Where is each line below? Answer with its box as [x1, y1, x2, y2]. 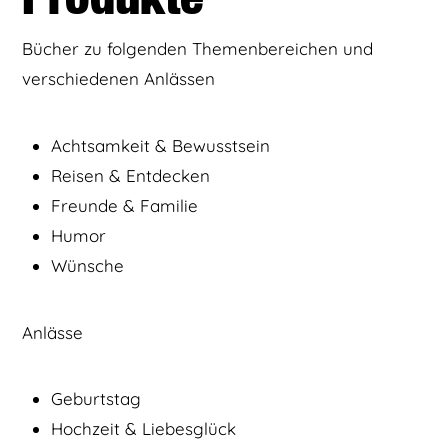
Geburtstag [50, 388, 141, 410]
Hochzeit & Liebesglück [50, 418, 236, 440]
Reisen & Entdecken [50, 164, 210, 186]
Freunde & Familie [50, 194, 198, 216]
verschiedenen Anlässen [22, 68, 216, 90]
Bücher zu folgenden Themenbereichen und [22, 38, 374, 60]
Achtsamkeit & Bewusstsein [50, 134, 270, 156]
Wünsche [50, 254, 124, 276]
